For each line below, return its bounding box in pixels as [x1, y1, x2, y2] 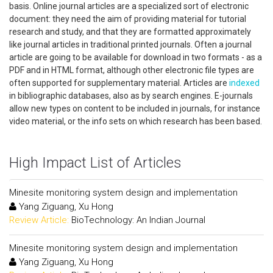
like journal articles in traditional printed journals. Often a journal [9, 40, 252, 49]
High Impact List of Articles [9, 154, 182, 171]
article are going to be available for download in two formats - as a [9, 52, 262, 62]
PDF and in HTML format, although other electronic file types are [9, 65, 254, 75]
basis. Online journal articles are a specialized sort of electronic [9, 1, 249, 11]
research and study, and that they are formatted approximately [9, 27, 251, 37]
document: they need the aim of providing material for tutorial [9, 14, 246, 24]
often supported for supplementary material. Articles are [9, 78, 229, 88]
